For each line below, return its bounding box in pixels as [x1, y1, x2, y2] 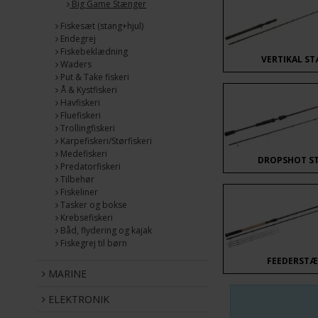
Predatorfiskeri [58, 160, 121, 173]
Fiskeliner [58, 186, 98, 199]
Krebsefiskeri [58, 212, 113, 224]
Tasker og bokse [58, 199, 127, 212]
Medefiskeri [58, 148, 107, 160]
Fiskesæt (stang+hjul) [58, 20, 143, 33]
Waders [58, 58, 92, 71]
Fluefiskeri [58, 109, 101, 122]
